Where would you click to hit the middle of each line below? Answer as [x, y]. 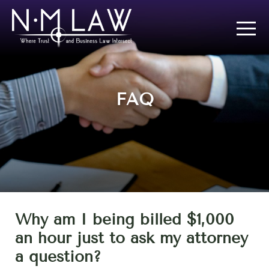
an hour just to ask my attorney [131, 238]
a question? [58, 257]
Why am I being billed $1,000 [125, 219]
